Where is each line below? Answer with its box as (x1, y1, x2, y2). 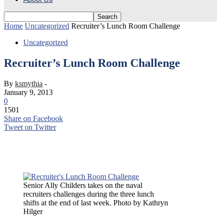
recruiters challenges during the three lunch (23, 189, 154, 198)
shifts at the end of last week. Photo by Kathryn (23, 198, 168, 207)
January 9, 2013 (4, 88, 53, 96)
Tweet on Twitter (4, 123, 56, 131)
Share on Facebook (4, 114, 63, 123)
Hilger (23, 207, 43, 216)
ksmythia (15, 79, 43, 88)
